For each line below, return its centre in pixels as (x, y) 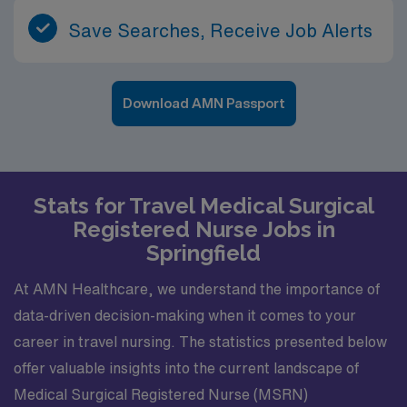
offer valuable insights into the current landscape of (186, 368)
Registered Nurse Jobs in (203, 229)
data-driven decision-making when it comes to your (185, 315)
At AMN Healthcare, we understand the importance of (197, 289)
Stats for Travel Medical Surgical (203, 205)
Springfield (203, 253)
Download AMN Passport (203, 103)
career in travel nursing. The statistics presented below (200, 342)
